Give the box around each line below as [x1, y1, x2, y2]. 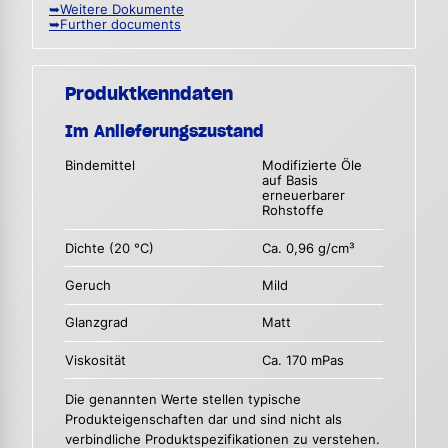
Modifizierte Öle [262, 158, 363, 174]
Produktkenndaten [65, 82, 233, 106]
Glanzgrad [65, 315, 128, 331]
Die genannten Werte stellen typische [65, 391, 301, 407]
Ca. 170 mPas [262, 352, 345, 368]
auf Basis [262, 173, 319, 189]
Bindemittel [65, 158, 135, 174]
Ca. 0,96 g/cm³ [262, 240, 356, 256]
